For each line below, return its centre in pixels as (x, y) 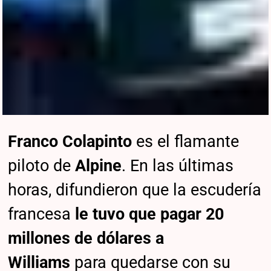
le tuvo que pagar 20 (150, 214)
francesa (42, 214)
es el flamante (186, 141)
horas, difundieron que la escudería (135, 190)
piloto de (42, 165)
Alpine (99, 165)
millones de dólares (80, 238)
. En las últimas (178, 165)
